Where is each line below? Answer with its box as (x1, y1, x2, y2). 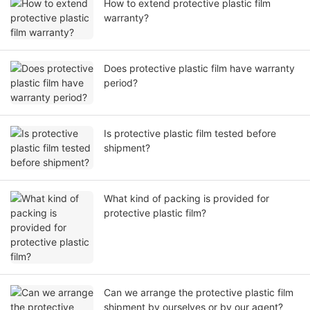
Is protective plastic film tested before (104, 127, 276, 140)
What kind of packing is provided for (104, 192, 269, 205)
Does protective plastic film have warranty (104, 62, 295, 75)
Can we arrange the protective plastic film (104, 286, 293, 299)
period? (104, 77, 138, 89)
